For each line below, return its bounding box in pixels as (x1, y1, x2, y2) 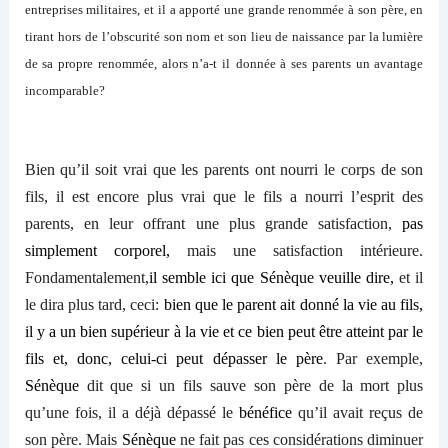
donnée (235, 56, 276, 72)
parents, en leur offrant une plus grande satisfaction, (24, 214, 403, 232)
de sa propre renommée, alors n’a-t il (24, 56, 230, 72)
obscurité (109, 29, 164, 45)
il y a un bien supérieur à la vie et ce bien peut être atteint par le (24, 322, 424, 340)
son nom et (163, 29, 228, 45)
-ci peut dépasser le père (151, 349, 323, 367)
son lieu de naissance (227, 29, 348, 45)
